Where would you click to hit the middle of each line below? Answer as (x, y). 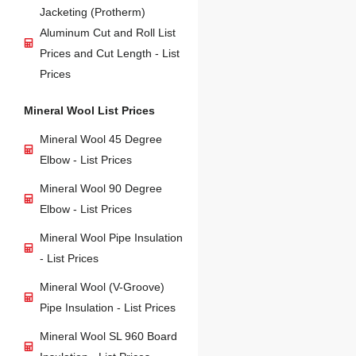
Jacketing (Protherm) (93, 12)
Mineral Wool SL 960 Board (108, 337)
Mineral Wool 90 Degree (101, 189)
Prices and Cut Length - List (110, 54)
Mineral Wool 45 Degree (101, 139)
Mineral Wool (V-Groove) (102, 287)
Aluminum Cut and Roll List (108, 33)
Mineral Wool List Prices (89, 111)
